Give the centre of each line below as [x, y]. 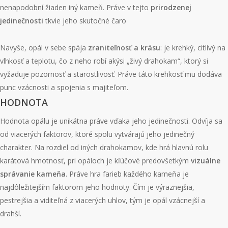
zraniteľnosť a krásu [124, 48]
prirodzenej [171, 7]
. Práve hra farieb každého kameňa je [127, 174]
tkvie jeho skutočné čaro [85, 21]
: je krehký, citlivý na [193, 48]
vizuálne [206, 161]
